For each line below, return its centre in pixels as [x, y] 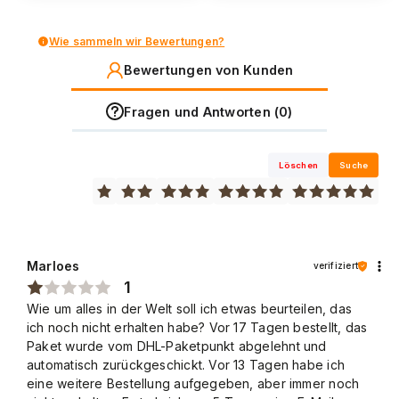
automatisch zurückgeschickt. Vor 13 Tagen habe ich [186, 365]
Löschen [298, 165]
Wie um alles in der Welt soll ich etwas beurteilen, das [190, 309]
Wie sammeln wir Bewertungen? [137, 41]
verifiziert [335, 266]
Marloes [53, 266]
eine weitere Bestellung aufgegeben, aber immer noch [193, 384]
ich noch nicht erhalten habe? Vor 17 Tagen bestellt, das [197, 328]
